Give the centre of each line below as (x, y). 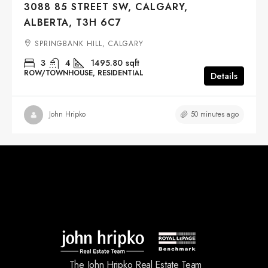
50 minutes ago (215, 114)
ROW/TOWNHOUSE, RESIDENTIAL (84, 73)
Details (224, 76)
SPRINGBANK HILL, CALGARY (89, 43)
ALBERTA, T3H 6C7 (73, 22)
